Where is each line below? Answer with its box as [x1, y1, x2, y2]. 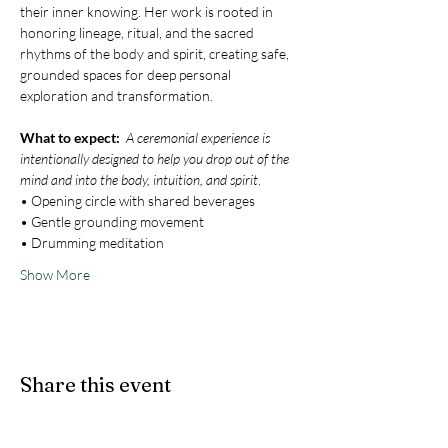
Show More [20, 266, 90, 284]
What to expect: [20, 129, 126, 147]
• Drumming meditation [20, 234, 164, 252]
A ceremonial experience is [126, 129, 273, 147]
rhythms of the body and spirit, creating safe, [20, 45, 292, 63]
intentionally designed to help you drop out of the [20, 150, 292, 168]
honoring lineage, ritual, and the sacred [20, 24, 257, 42]
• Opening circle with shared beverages [20, 192, 255, 210]
